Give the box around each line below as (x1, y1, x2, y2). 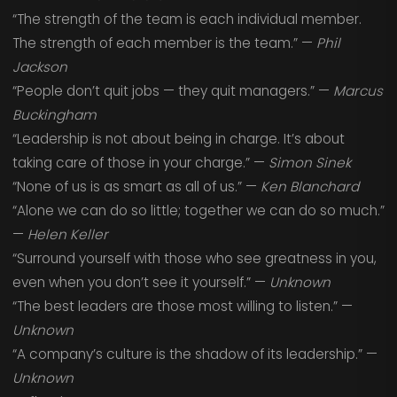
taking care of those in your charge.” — (12, 152, 269, 172)
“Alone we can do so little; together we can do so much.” (12, 200, 385, 220)
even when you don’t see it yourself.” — (12, 272, 269, 292)
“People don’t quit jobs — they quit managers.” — (12, 81, 333, 100)
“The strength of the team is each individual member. (12, 9, 362, 28)
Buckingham (12, 105, 97, 124)
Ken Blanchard (260, 176, 359, 196)
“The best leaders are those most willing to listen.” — (12, 296, 353, 315)
